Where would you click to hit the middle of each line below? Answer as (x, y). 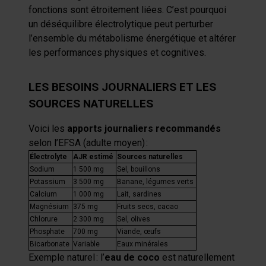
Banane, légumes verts (155, 182)
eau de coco (132, 257)
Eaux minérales (142, 244)
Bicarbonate (50, 244)
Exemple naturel (62, 257)
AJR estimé (93, 157)
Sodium (42, 169)
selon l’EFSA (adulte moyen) (87, 143)
